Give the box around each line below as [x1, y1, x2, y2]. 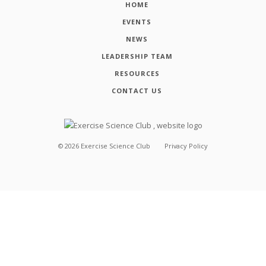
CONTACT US [112, 85, 163, 95]
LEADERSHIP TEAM [101, 51, 173, 61]
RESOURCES [114, 68, 160, 78]
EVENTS [122, 17, 152, 26]
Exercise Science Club [81, 141, 153, 151]
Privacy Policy [164, 141, 208, 151]
